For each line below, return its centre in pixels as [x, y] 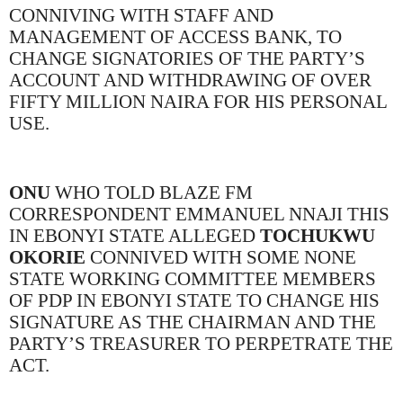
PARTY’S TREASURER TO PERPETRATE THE [201, 343]
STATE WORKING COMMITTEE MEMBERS [193, 278]
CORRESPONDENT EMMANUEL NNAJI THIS [199, 214]
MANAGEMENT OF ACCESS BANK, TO [175, 36]
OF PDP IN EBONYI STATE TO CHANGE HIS [194, 300]
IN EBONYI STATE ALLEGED [134, 235]
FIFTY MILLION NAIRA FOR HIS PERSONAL [198, 101]
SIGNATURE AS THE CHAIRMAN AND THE [193, 322]
